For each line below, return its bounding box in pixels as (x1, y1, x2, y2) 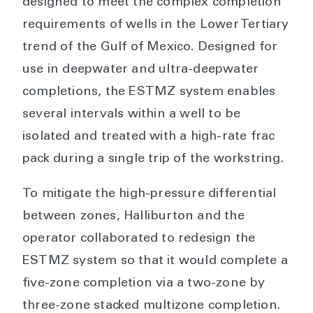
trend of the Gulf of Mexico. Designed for (22, 41, 278, 54)
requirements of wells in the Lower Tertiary (22, 19, 289, 32)
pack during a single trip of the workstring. (22, 153, 284, 166)
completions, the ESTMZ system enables (22, 86, 276, 99)
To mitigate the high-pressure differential (22, 188, 277, 201)
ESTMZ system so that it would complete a (22, 255, 289, 268)
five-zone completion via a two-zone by (22, 277, 265, 291)
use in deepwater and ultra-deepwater (22, 64, 259, 77)
